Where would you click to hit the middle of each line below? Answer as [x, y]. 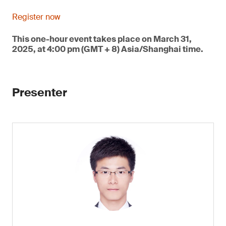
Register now [36, 17]
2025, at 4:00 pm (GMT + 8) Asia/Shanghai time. [108, 49]
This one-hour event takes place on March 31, [102, 39]
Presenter [40, 93]
